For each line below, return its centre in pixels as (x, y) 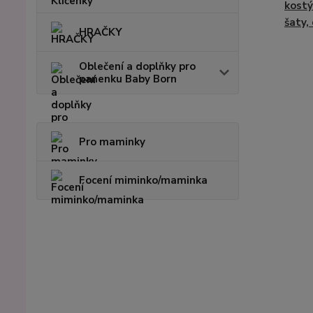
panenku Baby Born (128, 79)
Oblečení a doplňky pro (137, 66)
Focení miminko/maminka (143, 180)
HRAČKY (101, 32)
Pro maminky (112, 141)
